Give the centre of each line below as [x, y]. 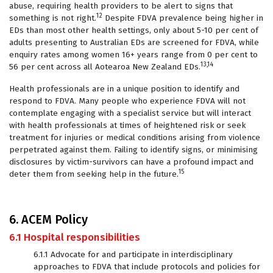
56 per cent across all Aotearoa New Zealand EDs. [105, 67]
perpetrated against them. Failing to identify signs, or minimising [133, 150]
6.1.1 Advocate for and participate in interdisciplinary [133, 254]
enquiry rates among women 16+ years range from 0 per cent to [133, 55]
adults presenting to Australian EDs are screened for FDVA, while [134, 42]
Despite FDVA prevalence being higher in [183, 18]
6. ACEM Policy [48, 219]
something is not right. [53, 18]
